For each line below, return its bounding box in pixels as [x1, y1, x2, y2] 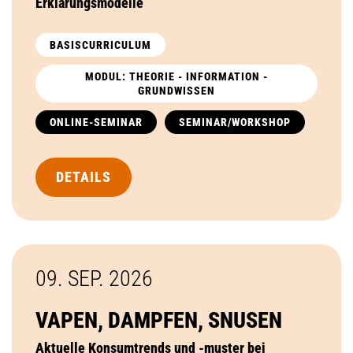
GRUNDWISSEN [138, 84, 215, 97]
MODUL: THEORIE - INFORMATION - [85, 69, 268, 83]
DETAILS [56, 168, 111, 185]
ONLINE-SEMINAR [50, 115, 143, 128]
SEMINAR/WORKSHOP [179, 115, 291, 128]
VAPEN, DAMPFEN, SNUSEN [35, 307, 282, 333]
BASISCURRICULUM [50, 38, 151, 51]
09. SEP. [35, 265, 109, 292]
